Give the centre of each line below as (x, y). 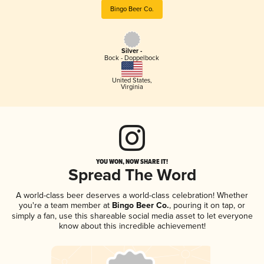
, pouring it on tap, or (207, 205)
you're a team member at (64, 205)
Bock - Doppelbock (132, 58)
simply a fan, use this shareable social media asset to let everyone (132, 216)
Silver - (132, 52)
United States (131, 80)
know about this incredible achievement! (132, 226)
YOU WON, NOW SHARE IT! (132, 161)
